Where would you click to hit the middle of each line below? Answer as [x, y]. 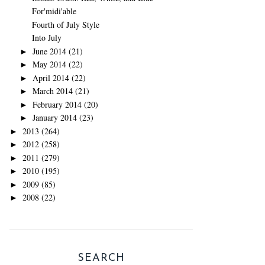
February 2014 [57, 104]
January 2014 [54, 117]
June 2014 [49, 51]
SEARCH [101, 258]
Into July [46, 38]
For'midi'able [54, 11]
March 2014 [52, 91]
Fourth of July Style [65, 24]
